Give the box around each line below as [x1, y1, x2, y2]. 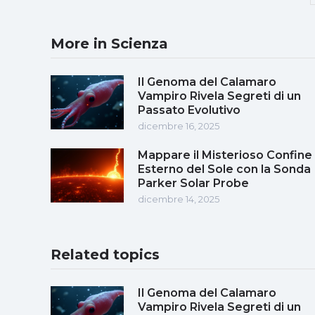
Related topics [51, 245, 160, 263]
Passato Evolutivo [138, 103, 240, 117]
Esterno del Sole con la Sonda [138, 162, 311, 176]
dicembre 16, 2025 [138, 120, 219, 131]
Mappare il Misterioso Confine [138, 148, 312, 162]
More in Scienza [51, 34, 168, 52]
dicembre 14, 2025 [138, 193, 219, 205]
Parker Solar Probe [138, 176, 249, 190]
